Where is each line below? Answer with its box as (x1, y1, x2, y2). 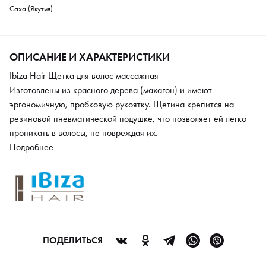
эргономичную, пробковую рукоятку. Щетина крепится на (9, 98, 234, 111)
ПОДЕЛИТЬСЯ (42, 234, 103, 247)
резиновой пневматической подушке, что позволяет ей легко (9, 112, 246, 125)
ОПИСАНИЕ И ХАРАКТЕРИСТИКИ (9, 50, 170, 64)
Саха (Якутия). (9, 4, 55, 14)
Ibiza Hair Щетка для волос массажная (9, 69, 159, 83)
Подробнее (9, 141, 53, 154)
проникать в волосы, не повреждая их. (9, 126, 158, 140)
